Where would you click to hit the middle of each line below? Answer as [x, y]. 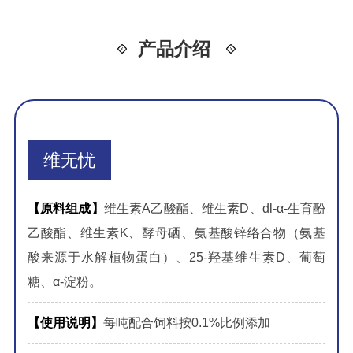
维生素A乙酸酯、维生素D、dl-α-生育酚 [215, 209]
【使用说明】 [65, 323]
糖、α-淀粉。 [64, 282]
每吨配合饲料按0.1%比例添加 [186, 323]
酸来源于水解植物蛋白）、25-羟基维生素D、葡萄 [176, 258]
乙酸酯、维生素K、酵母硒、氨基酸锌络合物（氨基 [176, 233]
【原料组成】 [65, 209]
